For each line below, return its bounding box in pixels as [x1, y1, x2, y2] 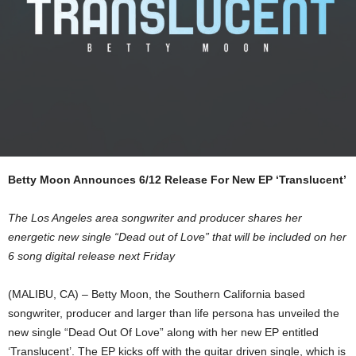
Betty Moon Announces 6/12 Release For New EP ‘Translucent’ [8, 173, 346, 186]
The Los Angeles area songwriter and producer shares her [8, 211, 302, 224]
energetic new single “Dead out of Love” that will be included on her [8, 230, 346, 243]
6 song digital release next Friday [8, 250, 175, 262]
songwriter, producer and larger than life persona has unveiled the [8, 307, 339, 319]
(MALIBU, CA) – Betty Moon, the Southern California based [8, 288, 305, 300]
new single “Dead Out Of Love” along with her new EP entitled [8, 326, 319, 339]
